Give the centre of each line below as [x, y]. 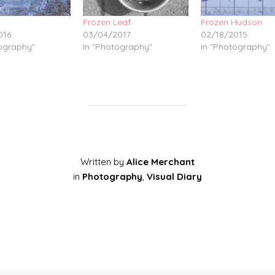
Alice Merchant [161, 161]
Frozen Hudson [231, 22]
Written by [103, 161]
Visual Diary [174, 176]
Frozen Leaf [107, 22]
